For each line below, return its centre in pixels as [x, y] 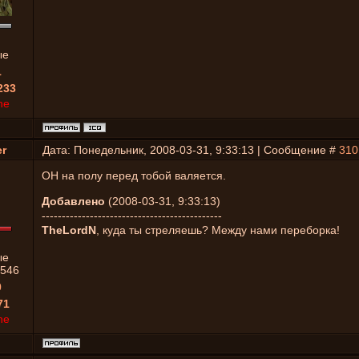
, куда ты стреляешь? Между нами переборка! [218, 230]
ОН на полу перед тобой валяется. [134, 175]
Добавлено [73, 201]
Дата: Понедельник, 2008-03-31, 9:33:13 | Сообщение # [191, 150]
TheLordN [69, 230]
